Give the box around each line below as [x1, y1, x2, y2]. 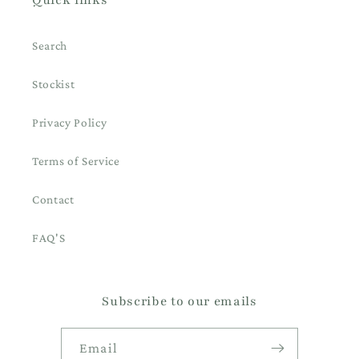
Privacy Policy [32, 115, 107, 129]
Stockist [32, 76, 75, 91]
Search [32, 38, 67, 52]
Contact [32, 192, 75, 206]
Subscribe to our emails [102, 292, 257, 310]
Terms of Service [32, 153, 120, 167]
